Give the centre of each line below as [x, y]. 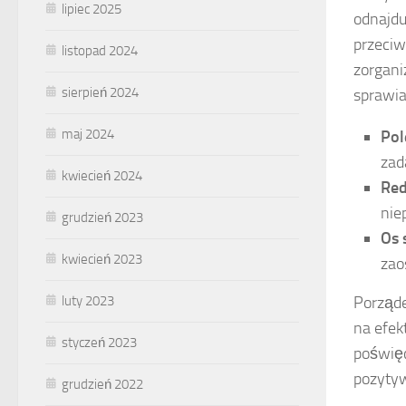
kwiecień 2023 [102, 259]
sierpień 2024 [100, 92]
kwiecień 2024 [102, 175]
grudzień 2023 [102, 217]
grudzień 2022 [102, 384]
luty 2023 [88, 300]
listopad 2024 [100, 50]
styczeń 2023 [99, 342]
